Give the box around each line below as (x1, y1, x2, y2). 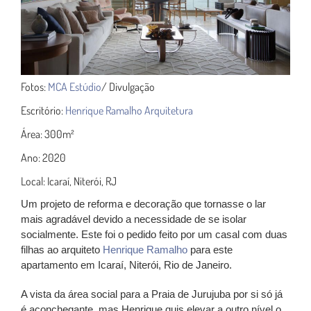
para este (187, 243, 233, 255)
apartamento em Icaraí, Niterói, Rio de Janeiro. (21, 258, 232, 271)
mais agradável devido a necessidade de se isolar (21, 212, 246, 225)
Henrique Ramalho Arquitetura (65, 103, 193, 117)
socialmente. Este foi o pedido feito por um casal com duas (21, 228, 287, 240)
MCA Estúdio (48, 79, 101, 94)
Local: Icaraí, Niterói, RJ (21, 174, 117, 188)
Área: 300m (21, 126, 71, 141)
